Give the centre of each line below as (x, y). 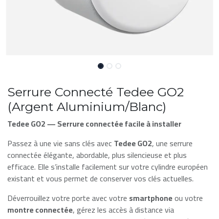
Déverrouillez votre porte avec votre (68, 198)
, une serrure (172, 143)
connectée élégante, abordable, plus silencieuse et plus (97, 155)
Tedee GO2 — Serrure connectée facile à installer (94, 124)
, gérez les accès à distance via (123, 210)
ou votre (188, 198)
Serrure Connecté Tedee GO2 (96, 92)
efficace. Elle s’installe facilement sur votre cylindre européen (108, 167)
